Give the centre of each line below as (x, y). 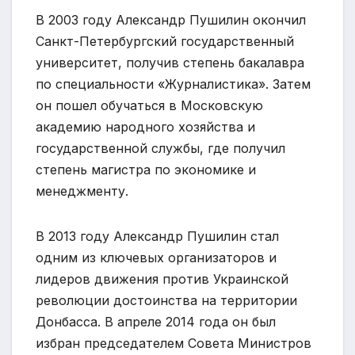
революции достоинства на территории (166, 300)
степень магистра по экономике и (146, 169)
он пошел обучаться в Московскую (149, 105)
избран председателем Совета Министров (174, 343)
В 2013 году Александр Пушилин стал (157, 236)
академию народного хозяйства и (145, 126)
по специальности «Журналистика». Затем (173, 84)
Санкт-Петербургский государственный (165, 41)
